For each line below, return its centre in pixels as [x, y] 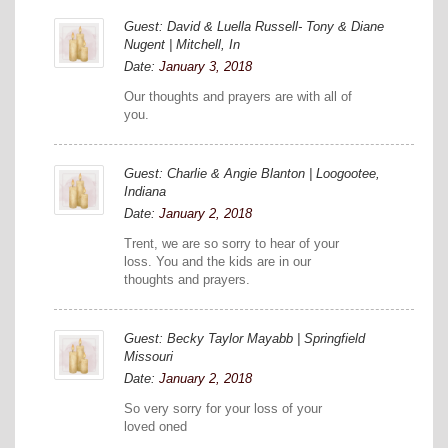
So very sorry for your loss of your [223, 408]
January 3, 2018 [205, 66]
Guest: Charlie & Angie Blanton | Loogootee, [252, 173]
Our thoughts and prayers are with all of [238, 96]
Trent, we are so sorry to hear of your [231, 243]
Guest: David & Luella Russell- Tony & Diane [254, 26]
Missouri [148, 356]
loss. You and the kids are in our [217, 261]
